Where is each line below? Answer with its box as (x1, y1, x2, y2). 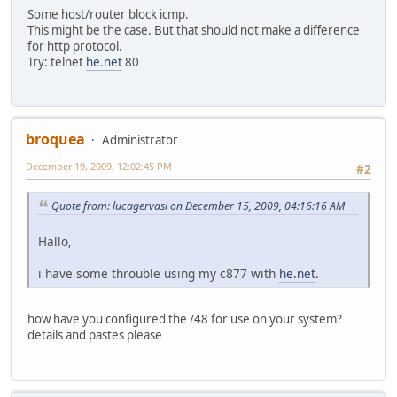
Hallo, (38, 233, 72, 251)
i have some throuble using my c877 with (38, 265, 279, 283)
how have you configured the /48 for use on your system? (27, 311, 342, 328)
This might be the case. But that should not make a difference (27, 22, 360, 39)
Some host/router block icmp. (27, 6, 189, 23)
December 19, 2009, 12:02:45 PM (26, 160, 172, 174)
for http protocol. (27, 38, 122, 55)
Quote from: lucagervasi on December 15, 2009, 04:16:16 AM (51, 198, 345, 214)
